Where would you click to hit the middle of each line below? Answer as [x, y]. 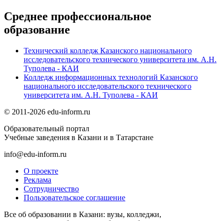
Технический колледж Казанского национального [108, 50]
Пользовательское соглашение [74, 197]
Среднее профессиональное [78, 16]
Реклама [37, 180]
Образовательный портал [47, 128]
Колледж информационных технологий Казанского [111, 77]
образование [37, 29]
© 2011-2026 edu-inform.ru [47, 111]
